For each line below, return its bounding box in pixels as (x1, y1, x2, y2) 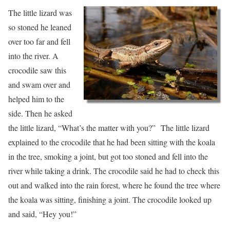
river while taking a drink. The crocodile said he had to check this (8, 165, 219, 177)
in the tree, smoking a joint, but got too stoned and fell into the (8, 151, 208, 162)
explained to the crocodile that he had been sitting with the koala (8, 137, 215, 148)
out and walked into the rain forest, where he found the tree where (8, 180, 220, 191)
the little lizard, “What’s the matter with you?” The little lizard (8, 122, 209, 133)
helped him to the (8, 93, 64, 105)
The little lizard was (8, 7, 72, 18)
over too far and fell (8, 36, 70, 47)
